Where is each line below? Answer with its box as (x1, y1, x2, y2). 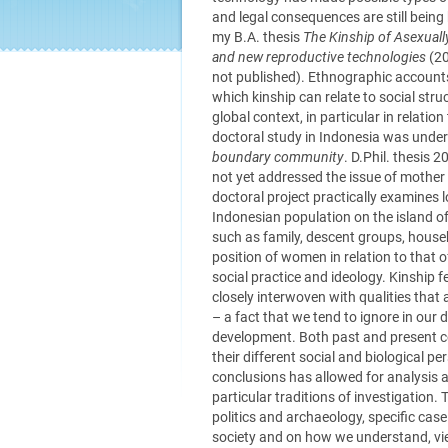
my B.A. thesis (212, 29, 303, 45)
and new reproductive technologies (212, 49, 426, 65)
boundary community (212, 149, 344, 165)
